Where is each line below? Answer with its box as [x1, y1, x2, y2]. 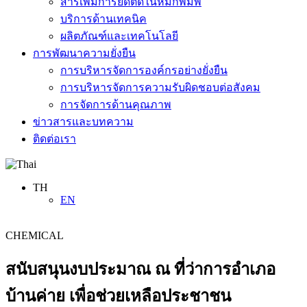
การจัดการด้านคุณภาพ [60, 98, 171, 110]
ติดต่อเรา [33, 132, 76, 145]
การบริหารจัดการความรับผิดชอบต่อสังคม [60, 81, 260, 93]
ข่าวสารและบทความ [33, 115, 134, 127]
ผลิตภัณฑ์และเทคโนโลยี [60, 29, 178, 42]
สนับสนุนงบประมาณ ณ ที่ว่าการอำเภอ [5, 260, 275, 278]
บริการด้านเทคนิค [60, 12, 147, 25]
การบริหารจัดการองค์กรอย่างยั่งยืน [60, 64, 228, 76]
